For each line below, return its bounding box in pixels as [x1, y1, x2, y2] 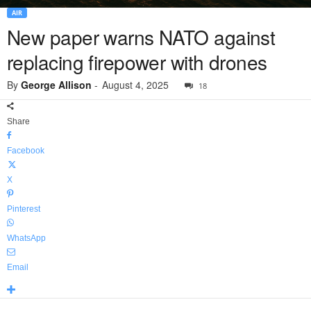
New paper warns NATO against [7, 23, 276, 51]
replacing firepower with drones [7, 48, 267, 76]
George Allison [21, 78, 92, 92]
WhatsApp [7, 233, 46, 244]
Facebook [7, 146, 44, 156]
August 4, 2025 [102, 78, 169, 92]
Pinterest [7, 204, 40, 215]
